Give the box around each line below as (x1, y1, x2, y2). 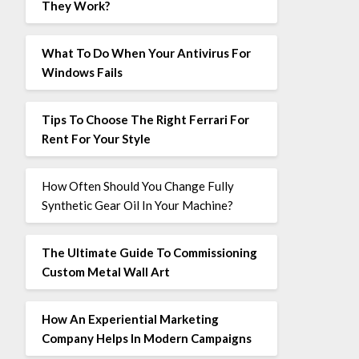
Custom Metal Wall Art (41, 264, 170, 279)
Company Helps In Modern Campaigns (41, 330, 252, 345)
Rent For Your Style (41, 131, 151, 146)
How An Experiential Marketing (41, 311, 219, 326)
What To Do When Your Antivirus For (41, 45, 251, 60)
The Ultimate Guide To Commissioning (41, 244, 257, 260)
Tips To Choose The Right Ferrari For (41, 111, 249, 127)
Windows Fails (41, 64, 123, 79)
